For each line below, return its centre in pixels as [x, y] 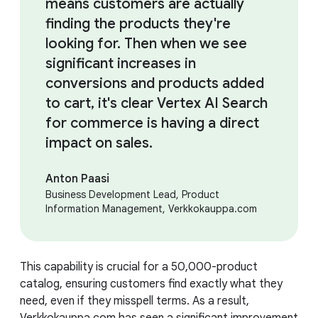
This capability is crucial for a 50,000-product [139, 267]
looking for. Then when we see [146, 43]
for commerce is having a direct [152, 123]
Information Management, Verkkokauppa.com [151, 208]
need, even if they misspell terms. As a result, [135, 301]
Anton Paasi [77, 179]
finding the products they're [138, 23]
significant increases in [121, 63]
